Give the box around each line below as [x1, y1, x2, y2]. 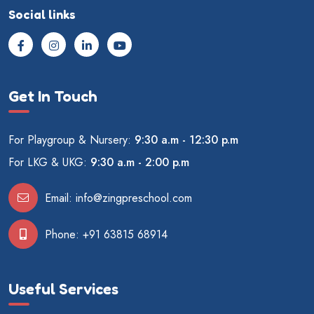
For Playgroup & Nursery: [8, 132, 135, 149]
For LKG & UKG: [8, 154, 90, 171]
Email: [45, 190, 76, 207]
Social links [8, 6, 76, 22]
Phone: [45, 226, 83, 243]
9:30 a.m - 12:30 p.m [135, 132, 238, 149]
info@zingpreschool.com [76, 190, 192, 207]
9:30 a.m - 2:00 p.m [90, 154, 189, 171]
